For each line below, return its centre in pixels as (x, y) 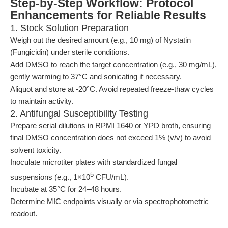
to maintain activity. (42, 101)
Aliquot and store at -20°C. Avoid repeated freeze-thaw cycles (112, 89)
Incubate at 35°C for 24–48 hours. (66, 189)
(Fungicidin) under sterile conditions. (70, 52)
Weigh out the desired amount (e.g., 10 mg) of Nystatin (101, 40)
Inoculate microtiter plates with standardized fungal (94, 162)
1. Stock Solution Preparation (69, 28)
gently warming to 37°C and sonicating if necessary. (96, 77)
